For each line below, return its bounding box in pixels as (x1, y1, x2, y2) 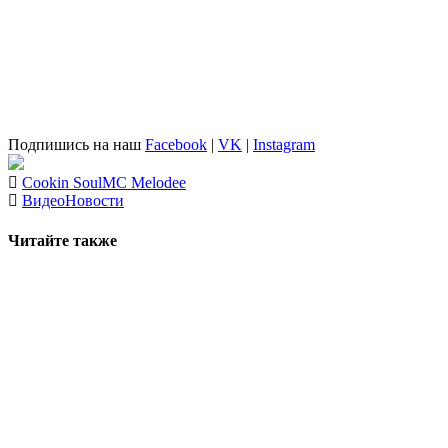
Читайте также (8, 231, 117, 249)
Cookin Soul (22, 174, 102, 192)
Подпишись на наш (8, 136, 145, 154)
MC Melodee (102, 174, 186, 192)
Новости (65, 192, 124, 210)
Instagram (253, 136, 315, 154)
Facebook (145, 136, 207, 154)
